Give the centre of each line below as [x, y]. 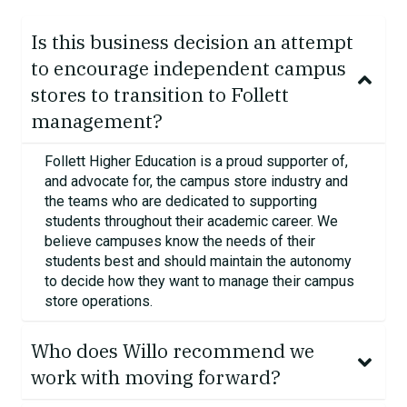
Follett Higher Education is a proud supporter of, [196, 162]
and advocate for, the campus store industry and [196, 182]
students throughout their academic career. [179, 222]
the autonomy [307, 262]
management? [99, 121]
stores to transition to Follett [160, 95]
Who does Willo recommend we [173, 351]
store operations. [99, 302]
